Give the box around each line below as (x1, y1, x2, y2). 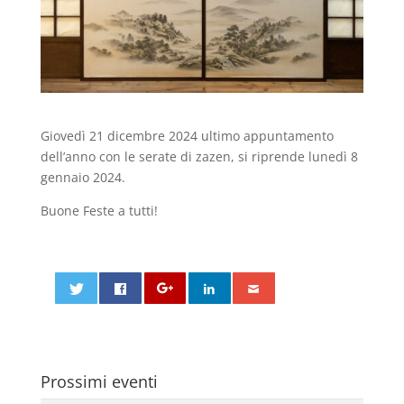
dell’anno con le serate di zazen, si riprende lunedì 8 (40, 147, 358, 165)
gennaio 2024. (40, 168, 125, 186)
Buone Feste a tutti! (40, 201, 158, 219)
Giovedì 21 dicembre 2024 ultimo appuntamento (40, 126, 334, 144)
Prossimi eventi (40, 370, 158, 392)
